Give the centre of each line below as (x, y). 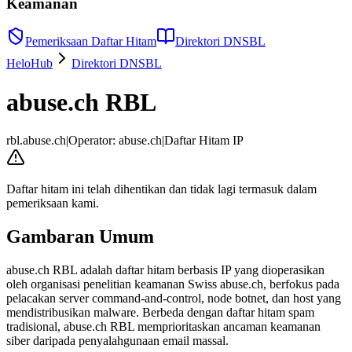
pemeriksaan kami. (53, 203)
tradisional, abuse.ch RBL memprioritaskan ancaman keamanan (163, 326)
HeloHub (29, 64)
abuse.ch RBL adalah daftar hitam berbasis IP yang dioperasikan (165, 270)
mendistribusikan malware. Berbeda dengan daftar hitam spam (160, 312)
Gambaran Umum (80, 237)
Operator (90, 141)
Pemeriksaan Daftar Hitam (91, 42)
